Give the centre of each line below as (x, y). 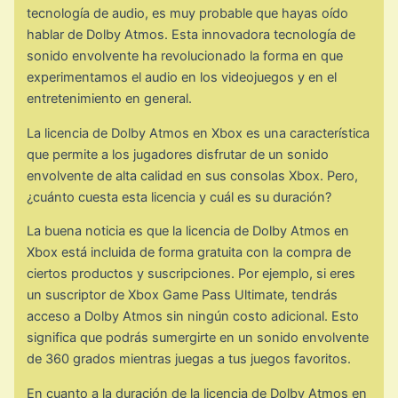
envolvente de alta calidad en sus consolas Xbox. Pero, (193, 175)
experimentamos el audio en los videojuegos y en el (182, 78)
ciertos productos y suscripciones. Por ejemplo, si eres (191, 274)
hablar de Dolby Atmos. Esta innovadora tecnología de (191, 35)
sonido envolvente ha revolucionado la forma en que (185, 56)
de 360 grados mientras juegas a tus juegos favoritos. (189, 359)
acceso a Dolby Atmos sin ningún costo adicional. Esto (193, 317)
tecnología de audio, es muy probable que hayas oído (188, 14)
